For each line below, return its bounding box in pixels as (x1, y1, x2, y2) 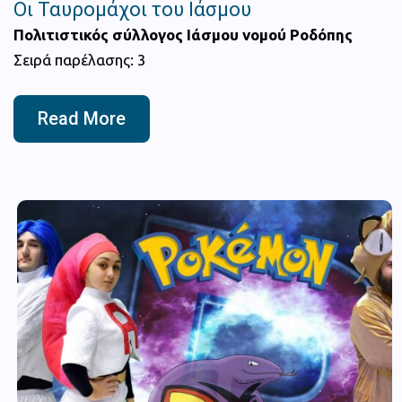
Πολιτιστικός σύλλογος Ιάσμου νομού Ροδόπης (13, 25, 353, 43)
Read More (38, 107, 126, 129)
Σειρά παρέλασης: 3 (13, 50, 146, 68)
